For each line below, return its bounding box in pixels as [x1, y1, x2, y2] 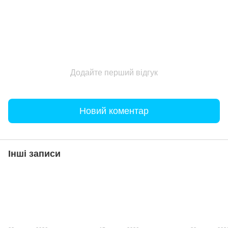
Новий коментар [79, 105, 149, 116]
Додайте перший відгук [70, 68, 158, 77]
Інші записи [8, 149, 61, 159]
